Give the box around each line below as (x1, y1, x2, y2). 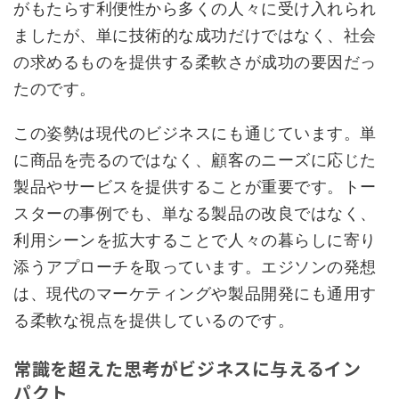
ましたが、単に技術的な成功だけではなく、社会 (13, 25, 377, 45)
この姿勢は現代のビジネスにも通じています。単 (13, 123, 377, 142)
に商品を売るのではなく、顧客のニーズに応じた (13, 150, 377, 169)
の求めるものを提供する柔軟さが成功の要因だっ (13, 52, 377, 71)
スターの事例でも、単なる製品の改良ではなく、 (13, 203, 377, 223)
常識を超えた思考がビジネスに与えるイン (13, 354, 362, 381)
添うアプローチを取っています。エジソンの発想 (13, 256, 377, 276)
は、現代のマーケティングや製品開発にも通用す (13, 283, 377, 303)
